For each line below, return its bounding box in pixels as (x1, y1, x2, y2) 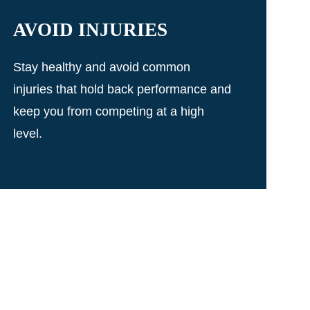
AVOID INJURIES (12, 19, 167, 40)
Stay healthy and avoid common (12, 60, 190, 74)
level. (12, 126, 42, 140)
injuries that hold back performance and (12, 82, 231, 96)
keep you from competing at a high (12, 104, 204, 118)
